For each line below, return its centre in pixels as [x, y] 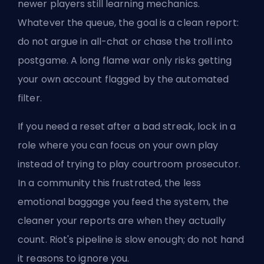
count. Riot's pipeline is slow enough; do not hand [131, 240]
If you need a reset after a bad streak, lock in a [127, 127]
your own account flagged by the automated [123, 80]
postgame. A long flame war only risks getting [125, 61]
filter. [30, 98]
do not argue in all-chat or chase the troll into [125, 42]
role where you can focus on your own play [118, 146]
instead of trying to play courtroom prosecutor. [129, 164]
